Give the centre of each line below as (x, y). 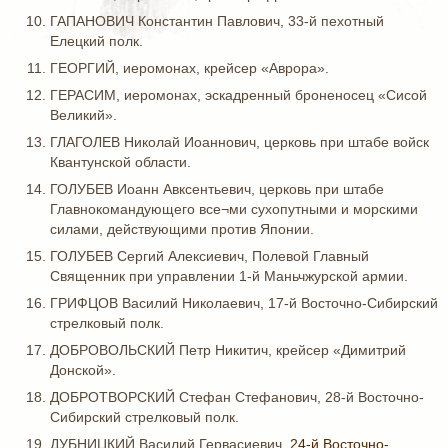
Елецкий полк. (96, 41)
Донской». (83, 370)
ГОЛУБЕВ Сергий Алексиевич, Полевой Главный (209, 256)
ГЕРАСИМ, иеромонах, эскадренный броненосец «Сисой (238, 95)
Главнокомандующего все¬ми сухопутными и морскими (234, 209)
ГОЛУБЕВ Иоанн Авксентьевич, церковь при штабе (217, 189)
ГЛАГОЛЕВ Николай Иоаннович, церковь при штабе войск (239, 142)
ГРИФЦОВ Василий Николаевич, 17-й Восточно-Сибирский (244, 303)
